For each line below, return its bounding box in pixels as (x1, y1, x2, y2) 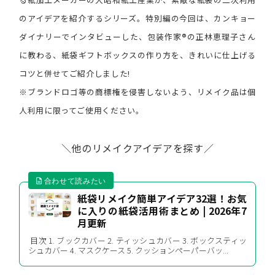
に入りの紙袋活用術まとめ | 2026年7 (77, 204, 247, 219)
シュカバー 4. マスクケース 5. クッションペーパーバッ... (28, 244, 228, 257)
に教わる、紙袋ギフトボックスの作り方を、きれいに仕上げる (19, 49, 256, 61)
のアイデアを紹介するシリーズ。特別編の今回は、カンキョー (19, 12, 256, 25)
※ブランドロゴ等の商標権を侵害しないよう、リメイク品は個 (19, 86, 256, 98)
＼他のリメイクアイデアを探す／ (61, 141, 214, 156)
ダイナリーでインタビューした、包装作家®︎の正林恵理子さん (19, 31, 256, 43)
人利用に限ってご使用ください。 (19, 104, 144, 117)
